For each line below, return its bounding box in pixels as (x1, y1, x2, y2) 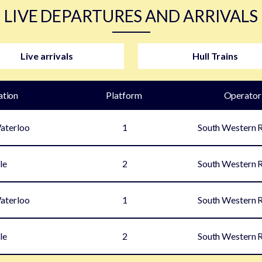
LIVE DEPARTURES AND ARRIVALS (4, 5, 258, 26)
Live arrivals (20, 50, 73, 61)
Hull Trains (192, 50, 238, 61)
